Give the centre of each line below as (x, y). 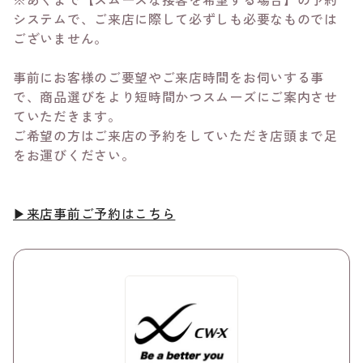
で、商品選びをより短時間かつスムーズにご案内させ (175, 96)
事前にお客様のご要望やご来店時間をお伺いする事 (169, 77)
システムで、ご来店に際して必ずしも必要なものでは (175, 19)
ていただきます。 (67, 116)
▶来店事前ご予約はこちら (94, 213)
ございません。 (60, 38)
